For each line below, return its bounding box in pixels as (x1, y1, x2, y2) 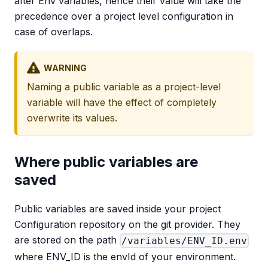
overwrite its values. (27, 112, 117, 124)
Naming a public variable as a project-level (27, 81, 221, 93)
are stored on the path (14, 234, 120, 246)
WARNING (43, 62, 87, 73)
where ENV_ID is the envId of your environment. (14, 250, 236, 263)
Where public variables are (14, 153, 198, 171)
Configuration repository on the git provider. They (14, 218, 240, 231)
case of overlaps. (14, 26, 93, 38)
